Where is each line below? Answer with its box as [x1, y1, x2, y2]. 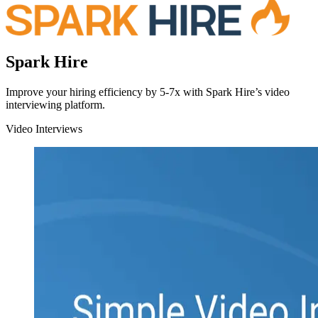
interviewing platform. [6, 98, 105, 111]
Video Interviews [6, 122, 82, 135]
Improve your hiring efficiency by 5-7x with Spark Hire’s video [6, 85, 290, 98]
